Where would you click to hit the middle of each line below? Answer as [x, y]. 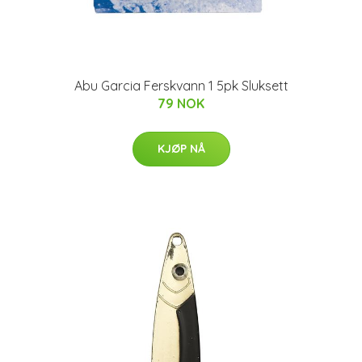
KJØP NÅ [181, 149]
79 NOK [181, 103]
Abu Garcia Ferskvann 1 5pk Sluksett [181, 86]
